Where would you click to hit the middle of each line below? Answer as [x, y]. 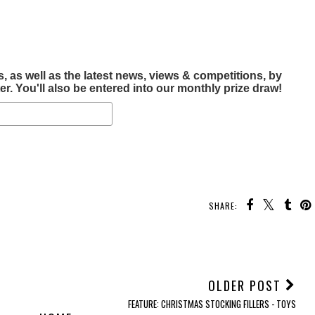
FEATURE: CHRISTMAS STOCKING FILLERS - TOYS [212, 304]
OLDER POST [247, 286]
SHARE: [225, 205]
